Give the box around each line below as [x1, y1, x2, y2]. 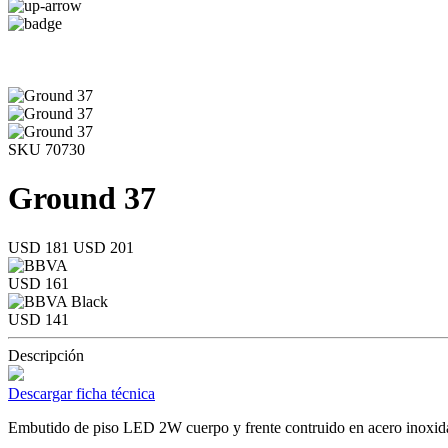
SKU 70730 [8, 141, 85, 158]
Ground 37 [8, 180, 156, 217]
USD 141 [8, 310, 69, 328]
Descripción [8, 346, 84, 364]
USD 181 [8, 238, 73, 256]
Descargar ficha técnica [8, 384, 155, 402]
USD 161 [8, 274, 69, 292]
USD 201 [73, 238, 134, 256]
